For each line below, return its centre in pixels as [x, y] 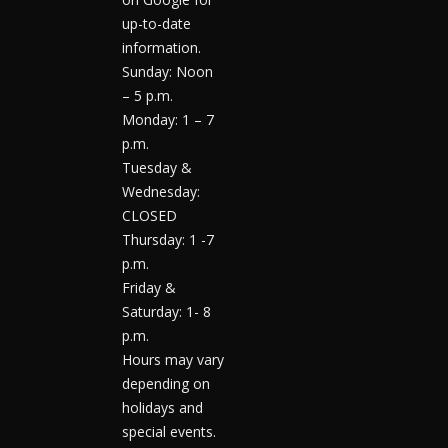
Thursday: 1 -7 [168, 240]
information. [161, 48]
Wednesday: [161, 192]
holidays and [162, 408]
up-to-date [156, 24]
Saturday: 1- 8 [166, 312]
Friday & [149, 288]
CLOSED [149, 216]
